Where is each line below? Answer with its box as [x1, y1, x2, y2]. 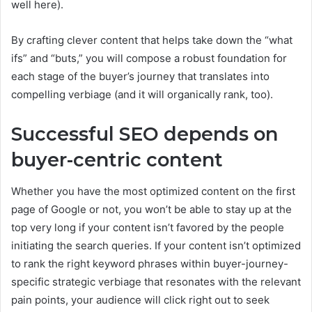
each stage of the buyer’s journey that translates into [11, 70, 270, 84]
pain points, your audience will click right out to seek [11, 292, 270, 306]
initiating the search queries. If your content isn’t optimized [11, 238, 301, 252]
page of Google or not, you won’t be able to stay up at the [11, 202, 292, 216]
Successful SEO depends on [11, 123, 278, 146]
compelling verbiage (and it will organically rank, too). [11, 88, 273, 102]
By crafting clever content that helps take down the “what [11, 33, 292, 47]
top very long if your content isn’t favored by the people [11, 220, 284, 234]
